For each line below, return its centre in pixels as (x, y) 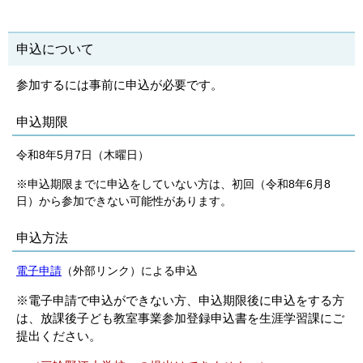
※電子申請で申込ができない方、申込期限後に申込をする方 (180, 300)
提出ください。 (59, 336)
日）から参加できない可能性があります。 (124, 201)
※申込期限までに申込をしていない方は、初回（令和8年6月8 (173, 184)
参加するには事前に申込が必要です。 (120, 85)
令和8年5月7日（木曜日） (83, 155)
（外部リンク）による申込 (130, 271)
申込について (55, 49)
